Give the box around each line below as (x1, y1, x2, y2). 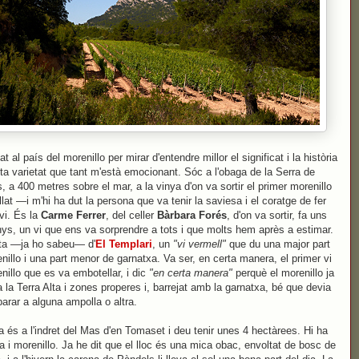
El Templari (95, 238, 152, 250)
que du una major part (226, 238, 330, 250)
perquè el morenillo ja (232, 267, 334, 279)
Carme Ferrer (41, 209, 106, 221)
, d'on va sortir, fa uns (227, 209, 327, 221)
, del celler (106, 209, 157, 221)
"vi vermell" (173, 238, 226, 250)
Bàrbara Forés (157, 209, 227, 221)
